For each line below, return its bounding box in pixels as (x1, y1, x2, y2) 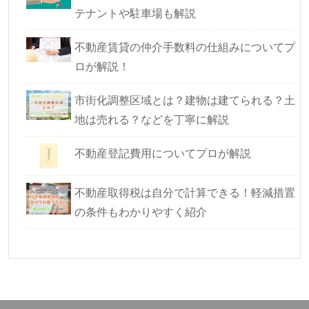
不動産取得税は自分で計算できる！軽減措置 (74, 183, 295, 200)
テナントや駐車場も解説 (74, 4, 196, 21)
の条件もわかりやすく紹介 (74, 203, 207, 219)
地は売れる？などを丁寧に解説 (74, 110, 229, 127)
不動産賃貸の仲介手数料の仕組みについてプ (74, 38, 295, 54)
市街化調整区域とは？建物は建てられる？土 (74, 91, 295, 108)
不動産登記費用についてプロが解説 (74, 144, 251, 161)
